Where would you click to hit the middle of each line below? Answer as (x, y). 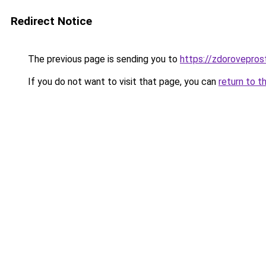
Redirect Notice (51, 21)
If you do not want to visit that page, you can (122, 82)
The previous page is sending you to (103, 59)
